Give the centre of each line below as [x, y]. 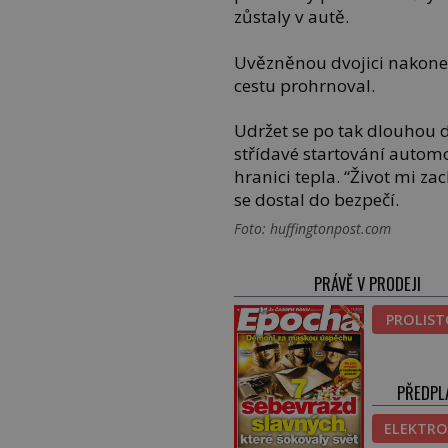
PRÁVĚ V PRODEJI [368, 284]
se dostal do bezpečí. [317, 200]
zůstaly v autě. [292, 17]
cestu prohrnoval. [305, 85]
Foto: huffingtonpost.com [313, 229]
